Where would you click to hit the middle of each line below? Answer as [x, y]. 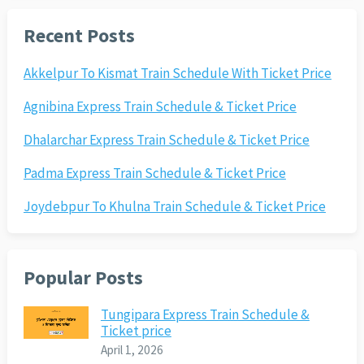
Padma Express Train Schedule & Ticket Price [154, 173]
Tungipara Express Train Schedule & [205, 315]
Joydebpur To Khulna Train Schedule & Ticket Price [174, 207]
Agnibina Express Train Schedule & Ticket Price [160, 107]
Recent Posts [79, 36]
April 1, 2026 [132, 350]
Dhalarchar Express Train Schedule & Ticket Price [166, 140]
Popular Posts [83, 278]
